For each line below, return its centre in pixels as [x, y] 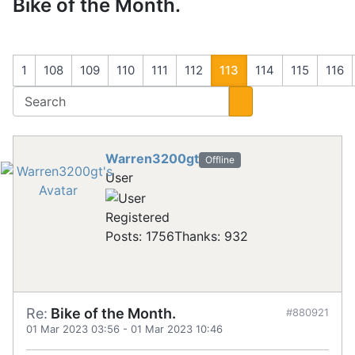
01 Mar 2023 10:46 [177, 328]
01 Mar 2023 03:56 [73, 328]
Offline [219, 160]
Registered [137, 217]
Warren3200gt [152, 159]
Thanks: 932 [211, 236]
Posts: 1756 [140, 236]
